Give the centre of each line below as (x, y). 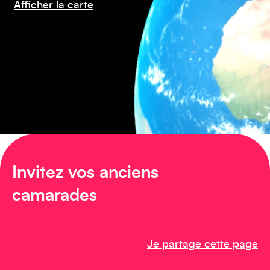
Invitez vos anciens (85, 173)
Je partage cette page (202, 245)
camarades (55, 196)
